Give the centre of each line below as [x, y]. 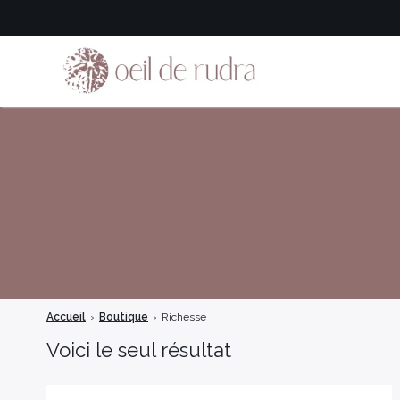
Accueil [66, 317]
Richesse [184, 317]
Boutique [124, 317]
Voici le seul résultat [139, 350]
